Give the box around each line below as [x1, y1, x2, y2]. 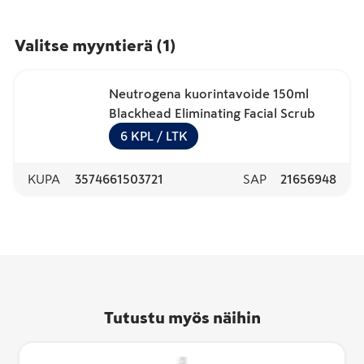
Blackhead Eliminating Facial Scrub [109, 106, 315, 119]
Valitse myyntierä [15, 37, 153, 54]
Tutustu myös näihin [103, 309, 261, 326]
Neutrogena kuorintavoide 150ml [109, 86, 309, 100]
